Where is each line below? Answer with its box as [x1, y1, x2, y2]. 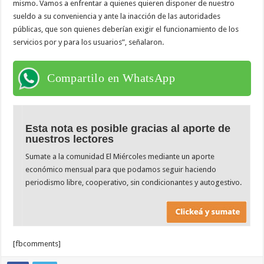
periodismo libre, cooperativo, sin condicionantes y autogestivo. [25, 177, 242, 187]
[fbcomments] [13, 239, 61, 249]
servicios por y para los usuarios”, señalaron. [13, 37, 164, 47]
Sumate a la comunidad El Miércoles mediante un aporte [25, 151, 215, 161]
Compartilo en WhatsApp [47, 71, 176, 84]
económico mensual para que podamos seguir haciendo [25, 164, 217, 174]
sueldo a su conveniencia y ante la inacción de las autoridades [13, 11, 221, 21]
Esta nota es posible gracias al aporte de [25, 122, 231, 134]
